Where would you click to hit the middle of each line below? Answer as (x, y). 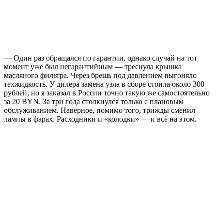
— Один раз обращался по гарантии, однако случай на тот (101, 58)
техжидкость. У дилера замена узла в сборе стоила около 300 (104, 84)
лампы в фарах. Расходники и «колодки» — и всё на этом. (100, 119)
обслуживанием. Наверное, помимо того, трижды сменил (100, 110)
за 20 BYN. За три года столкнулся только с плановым (94, 101)
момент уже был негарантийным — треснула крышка (93, 66)
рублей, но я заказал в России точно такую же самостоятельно (107, 93)
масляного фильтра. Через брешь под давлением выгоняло (100, 75)
